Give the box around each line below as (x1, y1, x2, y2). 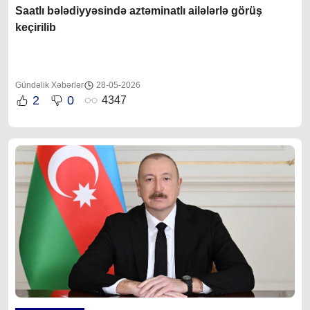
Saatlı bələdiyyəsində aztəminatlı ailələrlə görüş (15, 4, 262, 17)
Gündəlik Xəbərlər (15, 80, 84, 90)
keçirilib (15, 21, 56, 33)
